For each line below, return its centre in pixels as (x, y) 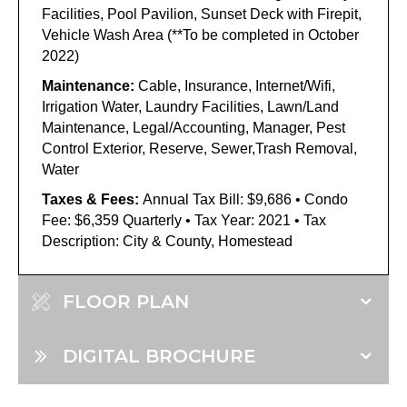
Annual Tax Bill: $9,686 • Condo (245, 199)
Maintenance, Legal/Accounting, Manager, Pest (194, 128)
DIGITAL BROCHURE (159, 356)
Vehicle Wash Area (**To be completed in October (200, 35)
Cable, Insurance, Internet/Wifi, (237, 86)
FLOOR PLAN (126, 302)
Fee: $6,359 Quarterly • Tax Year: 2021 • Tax (184, 220)
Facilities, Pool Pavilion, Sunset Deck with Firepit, (202, 14)
